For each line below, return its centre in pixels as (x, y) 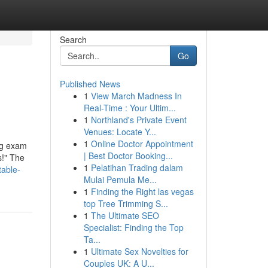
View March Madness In (136, 96)
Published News (90, 84)
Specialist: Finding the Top (133, 227)
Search (73, 39)
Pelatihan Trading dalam (137, 167)
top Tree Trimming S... (126, 203)
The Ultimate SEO (125, 215)
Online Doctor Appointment (142, 144)
